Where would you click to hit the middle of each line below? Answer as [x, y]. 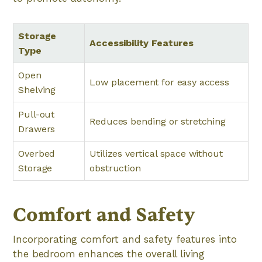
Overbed [37, 154]
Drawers [37, 129]
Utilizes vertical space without [156, 154]
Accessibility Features [142, 43]
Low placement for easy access [159, 82]
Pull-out [37, 114]
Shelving [37, 90]
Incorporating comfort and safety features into [125, 239]
